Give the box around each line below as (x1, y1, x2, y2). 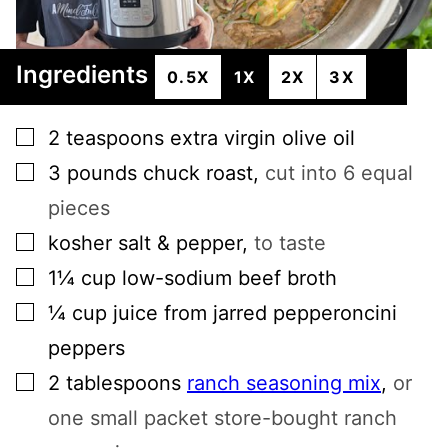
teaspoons (66, 126, 164, 151)
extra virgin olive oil (170, 126, 355, 151)
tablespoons (66, 371, 181, 396)
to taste (254, 231, 326, 256)
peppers (48, 336, 125, 361)
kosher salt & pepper (48, 231, 242, 256)
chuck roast (143, 161, 253, 186)
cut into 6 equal (265, 161, 413, 186)
